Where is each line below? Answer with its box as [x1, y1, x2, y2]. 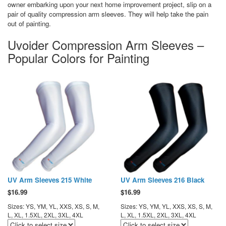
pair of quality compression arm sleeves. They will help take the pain [8, 9, 208, 19]
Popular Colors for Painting [8, 48, 149, 67]
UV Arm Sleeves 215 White [8, 175, 92, 185]
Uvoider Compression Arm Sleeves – [8, 35, 204, 53]
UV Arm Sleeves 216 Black [121, 175, 204, 185]
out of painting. [8, 18, 51, 28]
